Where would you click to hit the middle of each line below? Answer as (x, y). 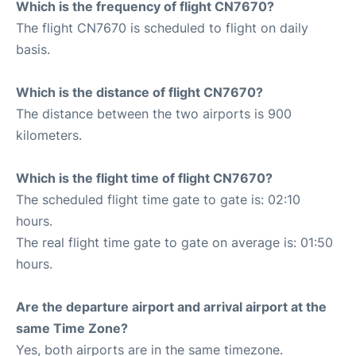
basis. (33, 49)
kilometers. (49, 135)
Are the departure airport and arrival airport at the (171, 307)
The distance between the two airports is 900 (154, 114)
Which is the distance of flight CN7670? (139, 92)
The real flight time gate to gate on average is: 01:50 (174, 242)
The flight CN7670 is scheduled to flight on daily (162, 28)
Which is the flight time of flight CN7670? (144, 178)
